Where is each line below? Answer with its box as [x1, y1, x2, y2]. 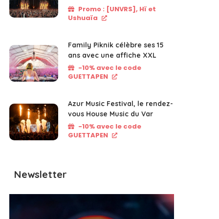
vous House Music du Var [68, 109, 153, 118]
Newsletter [14, 168, 67, 180]
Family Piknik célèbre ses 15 [68, 40, 164, 49]
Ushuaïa [68, 13, 98, 22]
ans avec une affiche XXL [68, 50, 157, 60]
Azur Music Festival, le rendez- [68, 99, 174, 108]
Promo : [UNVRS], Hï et [78, 4, 156, 14]
